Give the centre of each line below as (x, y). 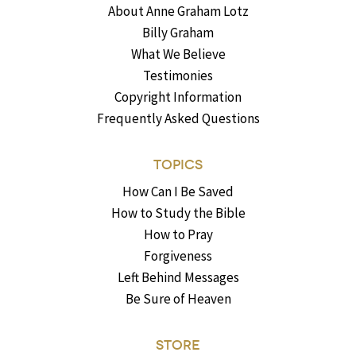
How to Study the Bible (178, 213)
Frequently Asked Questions (178, 119)
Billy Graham (178, 33)
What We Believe (178, 54)
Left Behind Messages (178, 278)
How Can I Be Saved (178, 192)
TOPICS (178, 165)
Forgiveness (178, 256)
